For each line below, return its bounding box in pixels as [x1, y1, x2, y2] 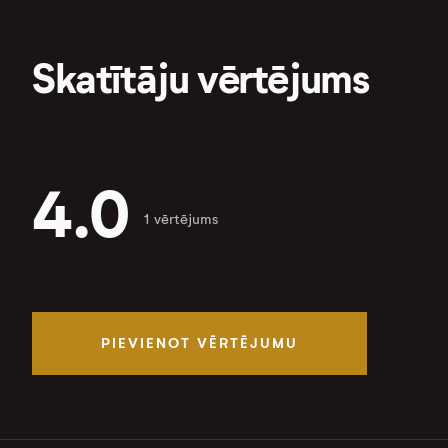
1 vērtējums [144, 211, 219, 229]
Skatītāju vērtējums [32, 54, 370, 106]
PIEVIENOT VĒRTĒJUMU [101, 334, 299, 353]
